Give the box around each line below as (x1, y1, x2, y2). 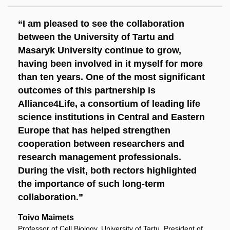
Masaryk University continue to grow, (18, 45, 181, 56)
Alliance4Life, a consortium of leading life (18, 99, 200, 109)
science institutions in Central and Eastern (18, 112, 205, 123)
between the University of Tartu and (18, 32, 174, 43)
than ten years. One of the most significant (18, 72, 205, 83)
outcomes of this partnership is (18, 85, 156, 96)
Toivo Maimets (18, 213, 74, 222)
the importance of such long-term (18, 179, 165, 189)
